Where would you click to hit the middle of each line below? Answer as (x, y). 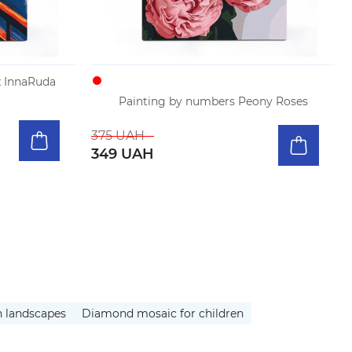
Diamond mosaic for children (163, 313)
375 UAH (118, 135)
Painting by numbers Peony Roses (213, 101)
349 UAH (123, 154)
